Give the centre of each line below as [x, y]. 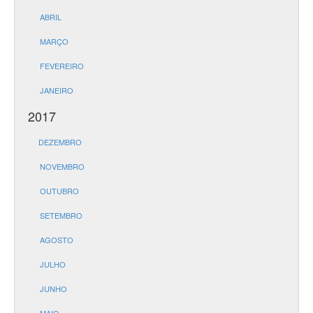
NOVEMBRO [62, 166]
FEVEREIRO [62, 66]
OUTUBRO [59, 191]
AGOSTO [57, 240]
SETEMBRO [61, 215]
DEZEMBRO [60, 142]
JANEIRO [57, 90]
